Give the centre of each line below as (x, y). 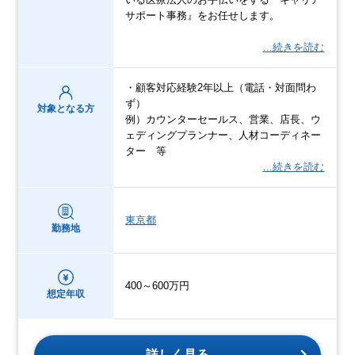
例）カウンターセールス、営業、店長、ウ (223, 119)
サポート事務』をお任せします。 (203, 15)
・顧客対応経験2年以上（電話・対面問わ (221, 87)
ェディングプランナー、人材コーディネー (223, 135)
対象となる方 (66, 108)
